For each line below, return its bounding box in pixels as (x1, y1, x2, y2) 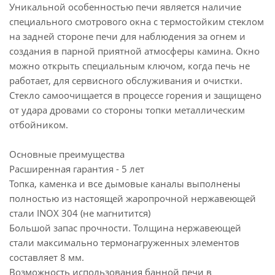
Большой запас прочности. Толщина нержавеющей (9, 222, 241, 234)
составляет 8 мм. (9, 251, 84, 263)
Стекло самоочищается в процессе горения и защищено (9, 89, 261, 101)
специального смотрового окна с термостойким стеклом (9, 15, 264, 28)
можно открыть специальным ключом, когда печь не (9, 60, 250, 72)
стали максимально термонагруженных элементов (9, 236, 239, 249)
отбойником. (9, 118, 68, 131)
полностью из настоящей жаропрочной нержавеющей (9, 192, 256, 204)
